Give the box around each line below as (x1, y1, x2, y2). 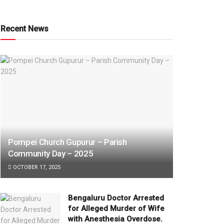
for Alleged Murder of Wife (68, 204, 164, 213)
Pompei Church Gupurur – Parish (8, 137, 127, 147)
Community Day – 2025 (8, 148, 93, 159)
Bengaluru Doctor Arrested (68, 193, 164, 203)
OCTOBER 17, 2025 (11, 164, 60, 171)
